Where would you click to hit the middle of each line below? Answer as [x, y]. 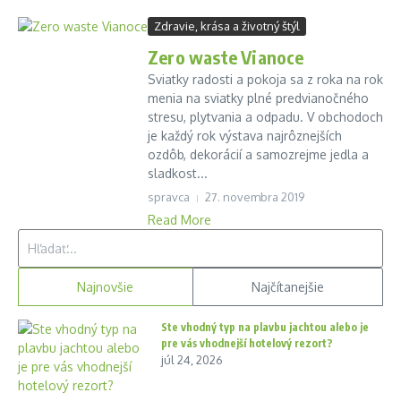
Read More [179, 220]
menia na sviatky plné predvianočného [258, 98]
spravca [169, 197]
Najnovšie [106, 287]
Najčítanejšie [287, 287]
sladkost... [178, 173]
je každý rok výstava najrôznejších [245, 136]
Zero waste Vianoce [226, 57]
